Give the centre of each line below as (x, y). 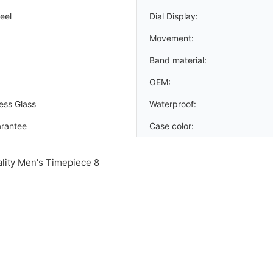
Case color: (172, 126)
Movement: (172, 38)
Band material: (178, 60)
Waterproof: (173, 104)
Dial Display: (174, 16)
